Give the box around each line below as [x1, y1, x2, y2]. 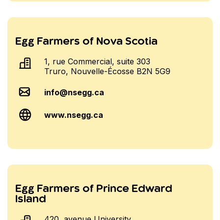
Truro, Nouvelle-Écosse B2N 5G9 [44, 66, 171, 77]
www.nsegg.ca [44, 110, 104, 120]
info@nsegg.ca [44, 87, 105, 98]
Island [15, 194, 46, 204]
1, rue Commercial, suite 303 [44, 56, 151, 67]
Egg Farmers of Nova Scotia [15, 36, 158, 47]
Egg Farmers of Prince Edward [15, 184, 172, 194]
